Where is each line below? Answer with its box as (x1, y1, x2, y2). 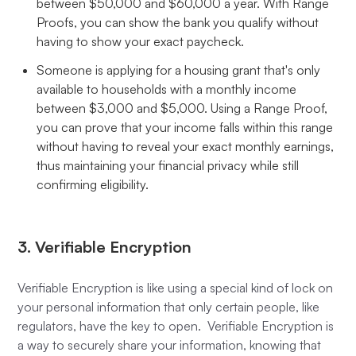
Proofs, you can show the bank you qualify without (37, 14, 319, 30)
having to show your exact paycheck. (37, 33, 245, 49)
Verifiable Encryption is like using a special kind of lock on (17, 279, 334, 296)
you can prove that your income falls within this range (37, 118, 334, 135)
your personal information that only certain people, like (17, 298, 320, 315)
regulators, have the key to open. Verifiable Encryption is (17, 317, 335, 334)
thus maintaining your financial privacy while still (37, 157, 300, 173)
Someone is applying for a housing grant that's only (37, 61, 321, 78)
